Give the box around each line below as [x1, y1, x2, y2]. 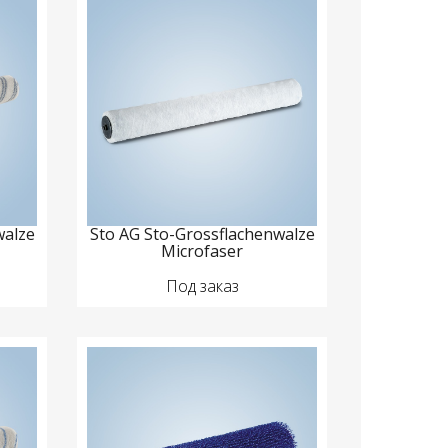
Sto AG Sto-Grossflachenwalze [89, 223, 315, 246]
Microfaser [161, 240, 244, 263]
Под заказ [165, 275, 239, 298]
